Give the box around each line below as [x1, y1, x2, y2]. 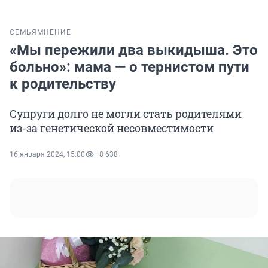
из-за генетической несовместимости [10, 121, 214, 136]
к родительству [10, 75, 116, 93]
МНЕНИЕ [37, 28, 71, 37]
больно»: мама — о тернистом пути [10, 59, 249, 76]
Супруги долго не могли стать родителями [10, 106, 242, 121]
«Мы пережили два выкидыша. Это [10, 42, 258, 59]
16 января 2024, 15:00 [10, 150, 85, 159]
